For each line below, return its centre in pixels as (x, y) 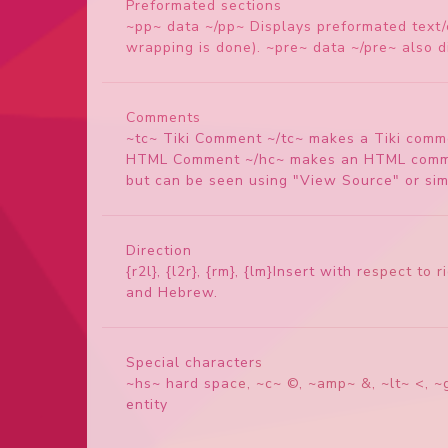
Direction (159, 250)
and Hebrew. (172, 292)
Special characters (194, 362)
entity (147, 404)
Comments (163, 117)
